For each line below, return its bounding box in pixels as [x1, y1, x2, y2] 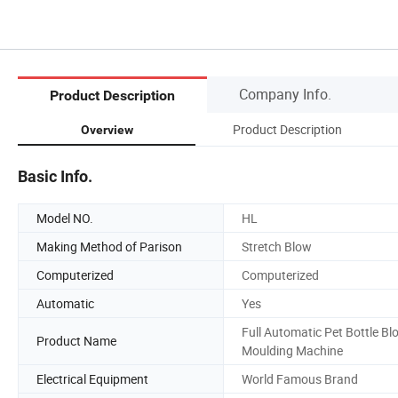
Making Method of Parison [36, 237, 182, 255]
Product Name [36, 332, 116, 350]
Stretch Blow [242, 237, 312, 255]
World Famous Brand [242, 370, 358, 387]
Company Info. [239, 84, 331, 104]
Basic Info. [18, 166, 92, 186]
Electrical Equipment [36, 370, 148, 387]
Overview [80, 122, 133, 137]
